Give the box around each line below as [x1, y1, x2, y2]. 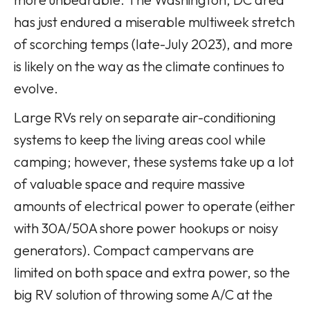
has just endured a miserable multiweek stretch [14, 12, 295, 30]
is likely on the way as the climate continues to [14, 57, 284, 75]
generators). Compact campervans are [14, 241, 254, 259]
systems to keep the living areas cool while [14, 130, 266, 148]
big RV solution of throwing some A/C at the [14, 285, 273, 303]
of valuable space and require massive [14, 174, 245, 192]
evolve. [14, 79, 58, 97]
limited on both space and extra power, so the [14, 263, 290, 281]
